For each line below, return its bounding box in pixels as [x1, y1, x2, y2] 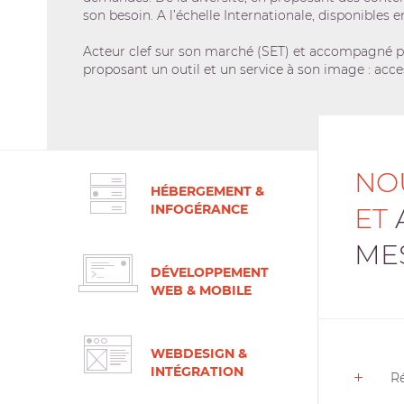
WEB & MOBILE [151, 282, 252, 298]
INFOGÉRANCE [151, 201, 248, 217]
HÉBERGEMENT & [151, 183, 264, 199]
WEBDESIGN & [151, 345, 247, 362]
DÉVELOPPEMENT [151, 264, 269, 280]
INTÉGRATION [151, 363, 243, 380]
